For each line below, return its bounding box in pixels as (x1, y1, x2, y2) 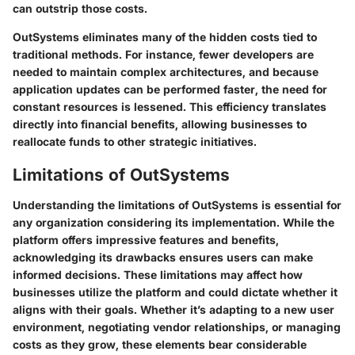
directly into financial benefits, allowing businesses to (13, 117, 307, 132)
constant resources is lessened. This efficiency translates (13, 100, 326, 114)
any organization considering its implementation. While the (13, 215, 334, 229)
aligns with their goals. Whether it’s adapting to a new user (13, 302, 334, 316)
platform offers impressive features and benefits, (13, 232, 279, 246)
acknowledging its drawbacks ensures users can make (13, 250, 313, 264)
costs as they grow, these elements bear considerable (13, 337, 307, 351)
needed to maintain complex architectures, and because (13, 65, 319, 79)
